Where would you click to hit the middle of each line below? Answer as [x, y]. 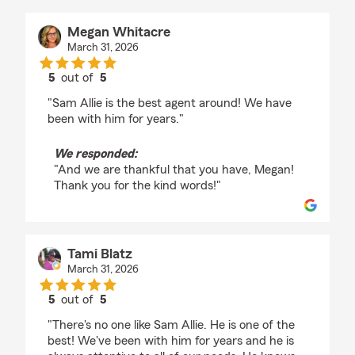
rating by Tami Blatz [130, 314]
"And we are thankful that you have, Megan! [174, 170]
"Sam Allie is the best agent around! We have [170, 103]
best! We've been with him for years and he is [171, 341]
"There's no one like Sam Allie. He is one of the [171, 325]
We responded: [95, 154]
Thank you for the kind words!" [137, 186]
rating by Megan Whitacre [147, 92]
